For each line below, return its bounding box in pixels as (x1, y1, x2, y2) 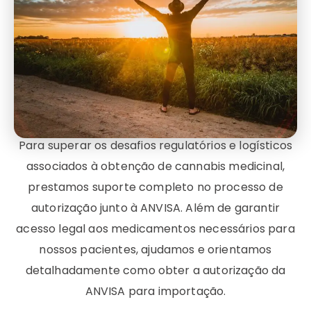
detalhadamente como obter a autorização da (25, 262, 286, 278)
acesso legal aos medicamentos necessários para (16, 220, 295, 237)
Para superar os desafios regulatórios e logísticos (18, 137, 292, 153)
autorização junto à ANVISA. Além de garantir (31, 199, 280, 216)
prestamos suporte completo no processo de (28, 178, 283, 195)
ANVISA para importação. (85, 283, 226, 299)
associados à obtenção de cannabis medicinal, (26, 158, 285, 174)
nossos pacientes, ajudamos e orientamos (39, 241, 272, 258)
